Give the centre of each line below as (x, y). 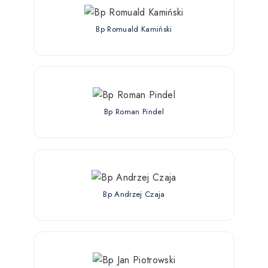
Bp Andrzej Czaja (134, 194)
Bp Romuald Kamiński (134, 29)
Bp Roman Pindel (134, 111)
